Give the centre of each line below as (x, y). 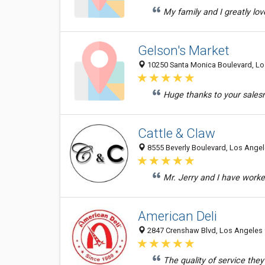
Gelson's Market (184, 50)
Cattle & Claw (177, 133)
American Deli (177, 216)
